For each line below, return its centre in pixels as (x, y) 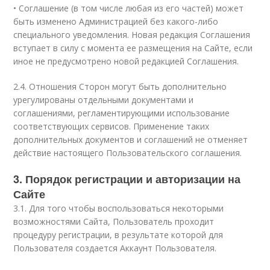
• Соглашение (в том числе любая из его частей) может (129, 8)
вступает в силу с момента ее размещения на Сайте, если (133, 48)
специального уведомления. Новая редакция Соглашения (132, 35)
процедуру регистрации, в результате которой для (118, 235)
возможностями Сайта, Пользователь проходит (114, 221)
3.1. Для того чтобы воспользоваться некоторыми (119, 208)
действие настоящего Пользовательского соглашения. (128, 153)
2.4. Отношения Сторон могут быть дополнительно (120, 86)
